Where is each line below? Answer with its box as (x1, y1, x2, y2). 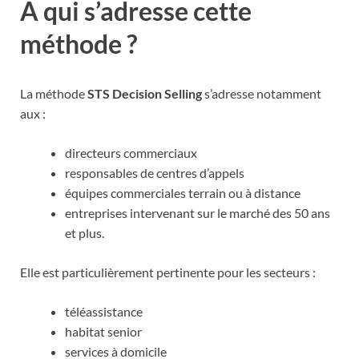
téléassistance (65, 303, 143, 319)
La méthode (20, 85, 87, 101)
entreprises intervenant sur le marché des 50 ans (65, 204, 330, 220)
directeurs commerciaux (65, 144, 197, 160)
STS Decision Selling (87, 85, 202, 101)
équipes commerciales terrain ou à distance (65, 184, 301, 200)
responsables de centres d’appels (65, 164, 244, 180)
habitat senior (65, 323, 142, 339)
